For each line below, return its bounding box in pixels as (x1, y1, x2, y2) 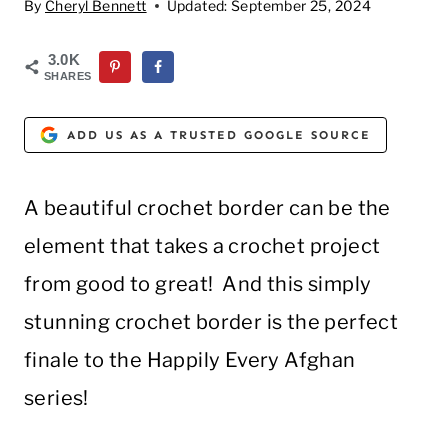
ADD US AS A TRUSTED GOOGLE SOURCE (67, 127, 372, 142)
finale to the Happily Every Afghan (24, 348, 356, 373)
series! (24, 386, 89, 411)
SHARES (44, 70, 92, 82)
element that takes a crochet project (24, 234, 381, 259)
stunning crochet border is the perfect (24, 310, 399, 335)
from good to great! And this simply (24, 272, 372, 297)
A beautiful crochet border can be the (24, 196, 391, 221)
